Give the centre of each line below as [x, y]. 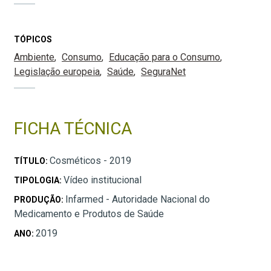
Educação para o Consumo [165, 57]
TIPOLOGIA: [39, 181]
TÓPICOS [33, 40]
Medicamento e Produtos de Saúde [89, 214]
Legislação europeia [57, 72]
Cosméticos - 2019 [90, 161]
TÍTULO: [32, 161]
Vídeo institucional [103, 180]
